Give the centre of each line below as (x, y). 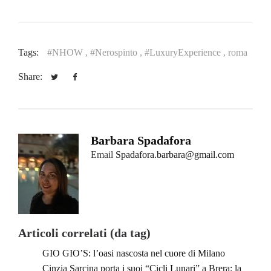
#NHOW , (69, 53)
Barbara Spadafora (141, 141)
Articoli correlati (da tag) (84, 233)
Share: (31, 77)
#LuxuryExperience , (186, 53)
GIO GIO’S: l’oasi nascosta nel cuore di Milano (134, 253)
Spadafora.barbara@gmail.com (175, 155)
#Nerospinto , (117, 53)
